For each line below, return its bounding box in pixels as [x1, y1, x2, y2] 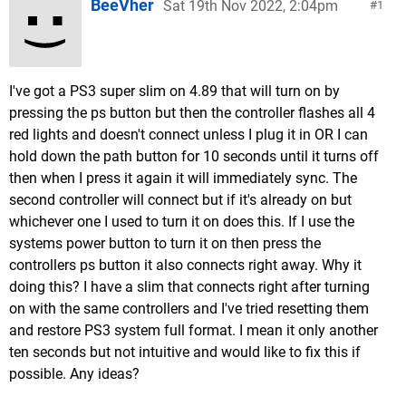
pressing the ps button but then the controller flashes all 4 [9, 104, 375, 121]
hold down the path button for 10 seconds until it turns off [9, 148, 379, 165]
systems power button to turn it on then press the [9, 235, 321, 252]
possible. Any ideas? [9, 365, 140, 382]
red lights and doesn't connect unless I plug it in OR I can [9, 126, 368, 143]
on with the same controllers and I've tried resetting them [9, 300, 369, 317]
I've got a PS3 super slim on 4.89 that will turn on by [9, 82, 340, 100]
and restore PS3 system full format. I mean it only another [9, 322, 378, 339]
